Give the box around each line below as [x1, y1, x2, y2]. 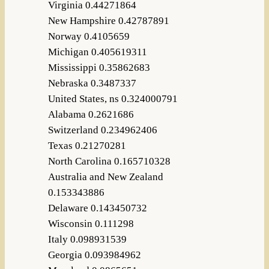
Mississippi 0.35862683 [47, 62, 150, 74]
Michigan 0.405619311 [47, 46, 147, 58]
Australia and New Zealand [47, 171, 163, 183]
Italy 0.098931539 [47, 234, 127, 246]
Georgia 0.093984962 [47, 249, 141, 261]
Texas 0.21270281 [47, 140, 126, 152]
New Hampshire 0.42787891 [47, 15, 169, 27]
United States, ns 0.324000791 [47, 93, 178, 105]
